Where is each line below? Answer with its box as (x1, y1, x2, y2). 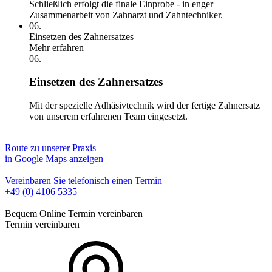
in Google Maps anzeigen (5, 154, 103, 164)
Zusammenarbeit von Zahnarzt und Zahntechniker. (29, 9, 223, 20)
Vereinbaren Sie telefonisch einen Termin (5, 175, 162, 186)
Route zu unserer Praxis (5, 143, 96, 153)
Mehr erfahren (29, 42, 84, 53)
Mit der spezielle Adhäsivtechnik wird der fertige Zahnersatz (29, 100, 260, 110)
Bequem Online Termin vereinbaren (5, 208, 143, 219)
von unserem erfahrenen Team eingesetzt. (29, 111, 188, 121)
